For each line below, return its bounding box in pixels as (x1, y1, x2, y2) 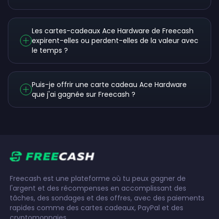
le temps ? (32, 45, 68, 55)
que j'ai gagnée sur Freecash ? (32, 89, 135, 99)
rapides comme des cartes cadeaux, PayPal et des (10, 203, 183, 213)
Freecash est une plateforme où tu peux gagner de (10, 174, 186, 183)
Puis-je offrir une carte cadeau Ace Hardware (32, 80, 187, 89)
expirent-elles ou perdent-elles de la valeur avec (32, 36, 198, 45)
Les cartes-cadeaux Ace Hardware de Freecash (32, 26, 194, 36)
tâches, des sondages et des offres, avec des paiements (10, 193, 204, 203)
